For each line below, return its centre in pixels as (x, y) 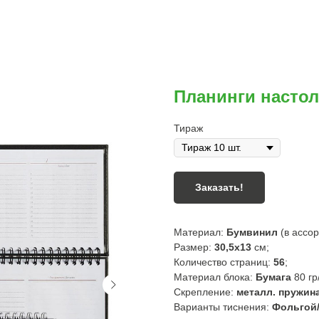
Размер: (194, 247)
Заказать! (219, 187)
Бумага (273, 277)
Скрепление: (205, 292)
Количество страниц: (224, 262)
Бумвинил (252, 232)
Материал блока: (215, 277)
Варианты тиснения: (223, 307)
